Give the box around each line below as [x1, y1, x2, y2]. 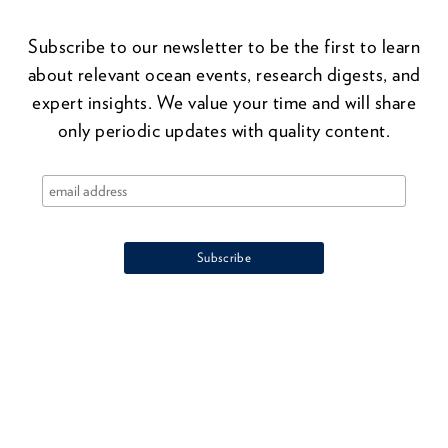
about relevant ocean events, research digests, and [27, 63, 421, 87]
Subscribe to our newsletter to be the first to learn [28, 35, 420, 59]
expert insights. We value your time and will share [32, 91, 416, 115]
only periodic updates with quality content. [57, 119, 391, 143]
